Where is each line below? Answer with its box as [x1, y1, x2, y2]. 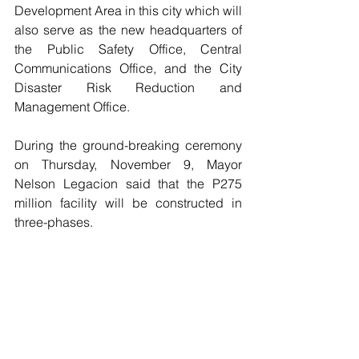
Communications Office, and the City [14, 60, 242, 76]
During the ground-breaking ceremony [14, 137, 242, 153]
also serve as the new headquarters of [14, 22, 242, 38]
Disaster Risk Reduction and [14, 79, 242, 95]
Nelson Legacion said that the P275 [14, 175, 242, 192]
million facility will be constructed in [14, 195, 242, 211]
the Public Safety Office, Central [14, 41, 242, 57]
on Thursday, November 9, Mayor [14, 156, 242, 172]
